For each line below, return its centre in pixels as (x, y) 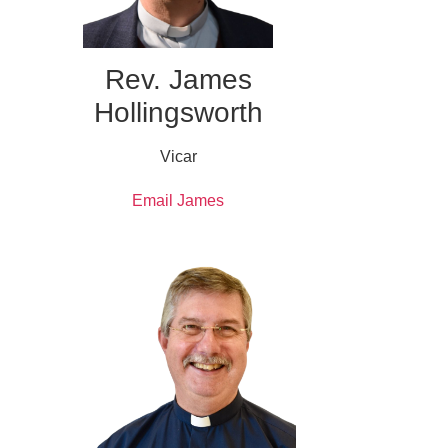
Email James (178, 200)
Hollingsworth (178, 112)
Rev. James (178, 79)
